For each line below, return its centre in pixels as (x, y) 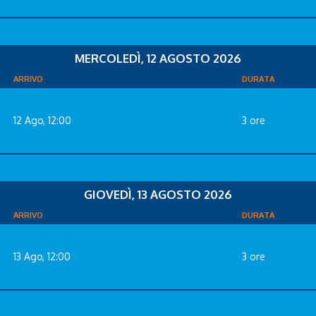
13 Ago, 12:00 (42, 256)
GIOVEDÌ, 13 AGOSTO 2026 (158, 194)
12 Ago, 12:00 (42, 120)
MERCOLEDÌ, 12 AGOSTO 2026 (158, 58)
